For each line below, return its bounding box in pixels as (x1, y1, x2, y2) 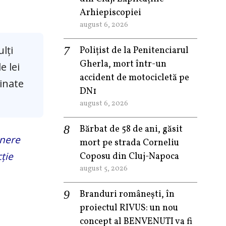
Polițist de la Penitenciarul (80, 44, 189, 57)
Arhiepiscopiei (80, 7, 141, 19)
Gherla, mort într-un (80, 58, 166, 71)
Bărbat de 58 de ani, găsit (80, 123, 183, 136)
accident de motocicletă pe (80, 72, 189, 84)
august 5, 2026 (80, 163, 128, 174)
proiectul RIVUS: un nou (80, 202, 178, 214)
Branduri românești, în (80, 188, 175, 201)
